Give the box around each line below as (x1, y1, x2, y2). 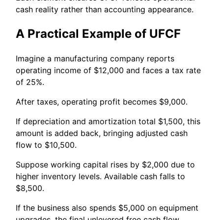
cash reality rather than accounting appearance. (16, 4, 193, 15)
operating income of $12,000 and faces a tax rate (16, 65, 201, 75)
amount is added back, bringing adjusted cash (16, 128, 188, 138)
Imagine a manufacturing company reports (16, 53, 174, 63)
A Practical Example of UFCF (16, 27, 181, 41)
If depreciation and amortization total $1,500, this (16, 116, 200, 126)
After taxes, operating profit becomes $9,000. (16, 96, 188, 107)
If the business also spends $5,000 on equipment (16, 202, 198, 213)
